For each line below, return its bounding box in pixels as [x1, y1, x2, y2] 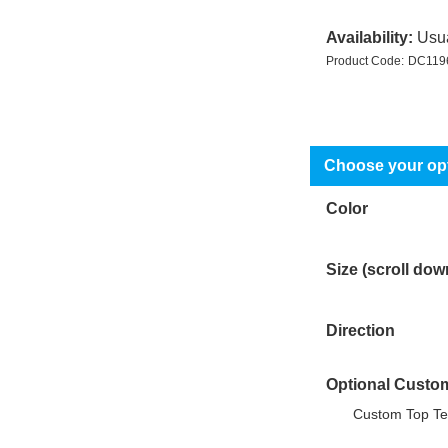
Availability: [325, 29, 413, 46]
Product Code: [325, 54, 404, 68]
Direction [325, 322, 395, 339]
